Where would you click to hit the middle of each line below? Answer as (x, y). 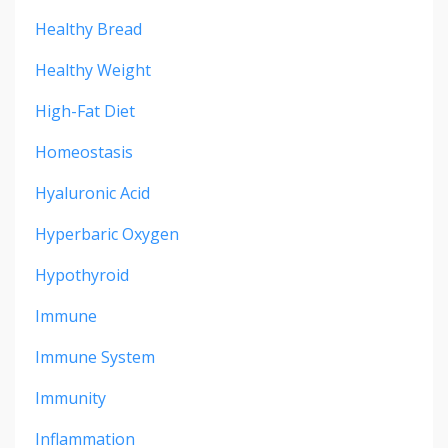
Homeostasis (84, 151)
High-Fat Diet (85, 110)
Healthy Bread (88, 28)
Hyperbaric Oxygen (107, 233)
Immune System (95, 356)
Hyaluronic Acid (92, 192)
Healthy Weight (93, 69)
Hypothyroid (82, 274)
